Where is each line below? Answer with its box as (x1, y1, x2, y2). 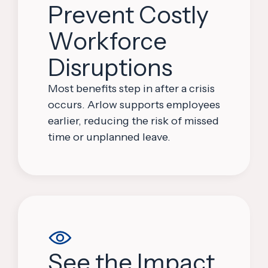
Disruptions (48, 53, 172, 83)
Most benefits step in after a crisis (48, 82, 215, 96)
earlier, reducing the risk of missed (48, 114, 219, 128)
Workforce (48, 26, 167, 56)
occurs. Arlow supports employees (48, 98, 220, 112)
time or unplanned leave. (48, 130, 170, 144)
